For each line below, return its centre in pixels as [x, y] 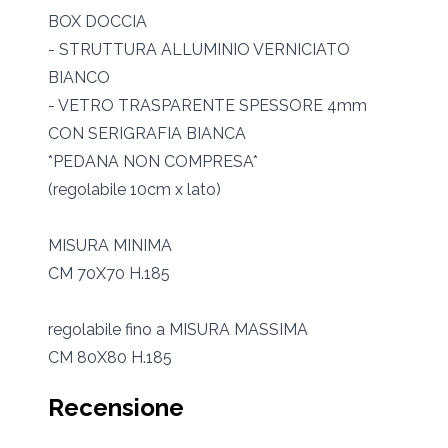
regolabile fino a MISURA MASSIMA [178, 330]
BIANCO [79, 78]
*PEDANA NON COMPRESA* [153, 162]
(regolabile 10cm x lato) [134, 190]
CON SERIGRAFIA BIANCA [147, 134]
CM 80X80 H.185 [110, 358]
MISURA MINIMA [110, 246]
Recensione [116, 408]
